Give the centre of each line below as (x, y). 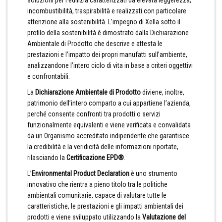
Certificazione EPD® (95, 158)
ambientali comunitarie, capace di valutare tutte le (97, 195)
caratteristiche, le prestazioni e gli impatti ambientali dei (105, 206)
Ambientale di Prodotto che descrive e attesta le (95, 44)
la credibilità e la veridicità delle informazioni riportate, (103, 147)
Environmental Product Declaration (81, 173)
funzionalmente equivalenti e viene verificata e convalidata (109, 125)
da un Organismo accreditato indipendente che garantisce (108, 136)
